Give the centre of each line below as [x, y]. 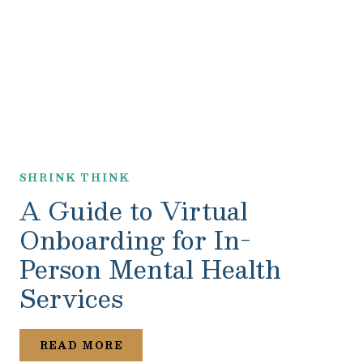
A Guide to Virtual [134, 210]
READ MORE [81, 345]
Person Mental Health [150, 269]
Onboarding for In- [135, 239]
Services [71, 298]
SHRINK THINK [75, 177]
